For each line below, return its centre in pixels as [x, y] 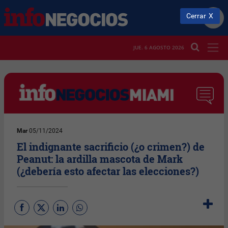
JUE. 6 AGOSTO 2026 [159, 48]
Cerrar [196, 16]
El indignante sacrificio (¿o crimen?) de [111, 146]
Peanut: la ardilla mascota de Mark [100, 159]
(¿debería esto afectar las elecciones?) [108, 171]
